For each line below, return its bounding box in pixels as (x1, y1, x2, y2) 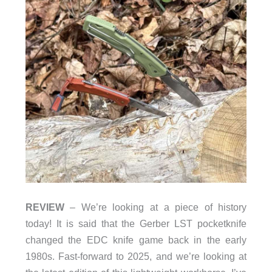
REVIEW (25, 201, 64, 212)
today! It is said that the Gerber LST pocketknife (25, 217, 247, 229)
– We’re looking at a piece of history (64, 201, 247, 212)
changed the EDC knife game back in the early (25, 234, 247, 245)
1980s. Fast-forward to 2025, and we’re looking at (25, 250, 247, 262)
